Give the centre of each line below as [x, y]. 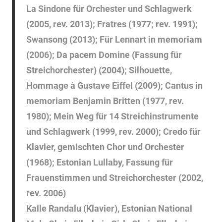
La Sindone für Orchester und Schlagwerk [109, 9]
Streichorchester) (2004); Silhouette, [99, 70]
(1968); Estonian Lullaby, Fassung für [99, 163]
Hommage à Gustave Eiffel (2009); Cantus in [114, 86]
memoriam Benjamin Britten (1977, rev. [105, 101]
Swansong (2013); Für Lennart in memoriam [114, 40]
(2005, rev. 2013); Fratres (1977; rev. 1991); [112, 24]
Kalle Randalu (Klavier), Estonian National [109, 209]
